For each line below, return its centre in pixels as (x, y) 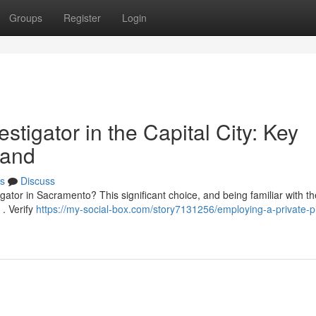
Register (82, 18)
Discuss (38, 181)
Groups (26, 18)
